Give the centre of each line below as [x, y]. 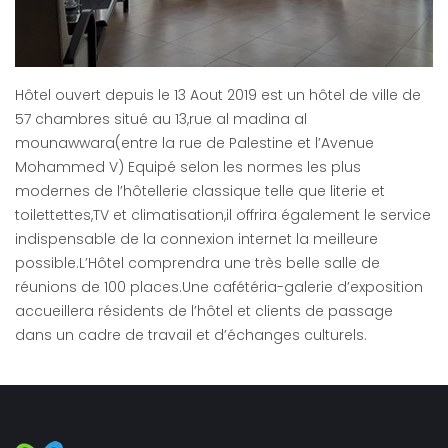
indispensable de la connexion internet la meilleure [196, 239]
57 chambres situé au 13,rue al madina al [161, 119]
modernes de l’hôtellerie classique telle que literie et [200, 191]
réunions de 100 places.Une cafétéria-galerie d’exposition [219, 287]
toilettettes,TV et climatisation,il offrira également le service [223, 215]
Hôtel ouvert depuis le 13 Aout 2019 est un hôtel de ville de [218, 95]
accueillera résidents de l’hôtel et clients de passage [204, 311]
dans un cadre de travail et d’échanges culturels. [191, 335]
